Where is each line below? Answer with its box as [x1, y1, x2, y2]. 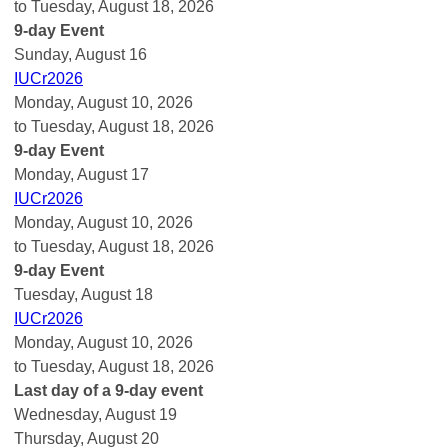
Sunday [14, 45, 68, 63]
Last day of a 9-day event [14, 381, 203, 399]
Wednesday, [14, 405, 105, 423]
